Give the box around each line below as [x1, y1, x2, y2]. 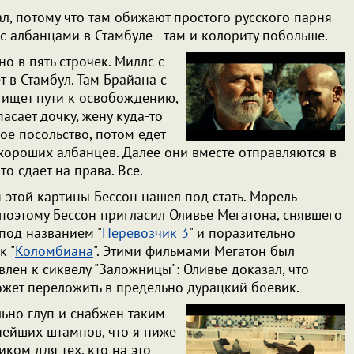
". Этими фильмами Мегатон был [93, 242, 295, 260]
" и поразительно [189, 224, 296, 242]
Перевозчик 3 [102, 224, 189, 242]
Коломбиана [15, 242, 93, 260]
